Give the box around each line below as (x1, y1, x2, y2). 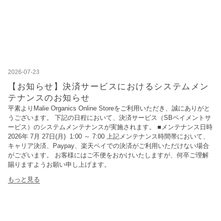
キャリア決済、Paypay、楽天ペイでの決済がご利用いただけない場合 (8, 142, 209, 149)
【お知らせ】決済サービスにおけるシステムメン (8, 81, 209, 91)
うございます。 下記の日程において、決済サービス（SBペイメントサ (8, 113, 211, 121)
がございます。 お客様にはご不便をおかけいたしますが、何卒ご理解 (8, 151, 209, 159)
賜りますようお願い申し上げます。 (8, 160, 110, 168)
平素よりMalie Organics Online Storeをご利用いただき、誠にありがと (8, 104, 210, 112)
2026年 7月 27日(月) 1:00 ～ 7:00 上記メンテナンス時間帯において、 (8, 132, 209, 140)
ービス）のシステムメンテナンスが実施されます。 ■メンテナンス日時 (8, 123, 213, 131)
